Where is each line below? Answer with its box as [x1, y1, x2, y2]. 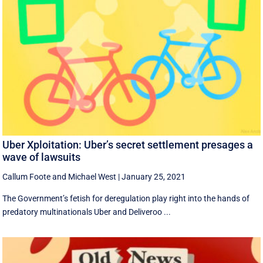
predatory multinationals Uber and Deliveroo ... [2, 207, 171, 217]
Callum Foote [2, 171, 51, 181]
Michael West [68, 171, 117, 181]
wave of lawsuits [2, 150, 81, 163]
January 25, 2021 [122, 171, 186, 181]
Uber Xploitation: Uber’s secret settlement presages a [2, 138, 254, 151]
